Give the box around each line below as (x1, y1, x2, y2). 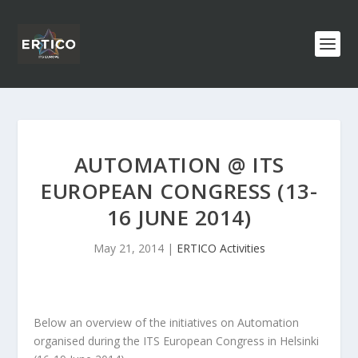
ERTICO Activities (176, 241, 265, 256)
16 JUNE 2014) (106, 203, 252, 232)
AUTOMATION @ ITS (74, 150, 284, 179)
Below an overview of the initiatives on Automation (34, 315, 300, 330)
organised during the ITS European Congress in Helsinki (34, 333, 320, 348)
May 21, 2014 (93, 241, 164, 256)
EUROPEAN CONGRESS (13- (41, 177, 317, 205)
